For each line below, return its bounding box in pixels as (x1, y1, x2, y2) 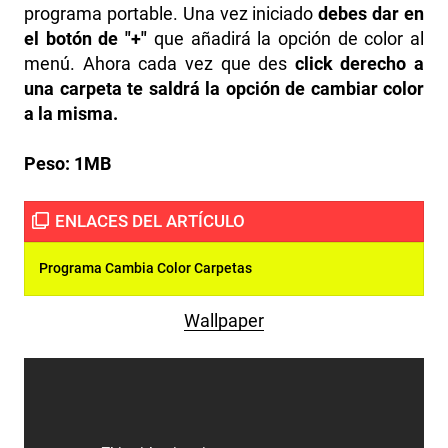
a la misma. (24, 103, 118, 125)
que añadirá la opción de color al (153, 28, 425, 50)
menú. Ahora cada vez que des (24, 53, 295, 75)
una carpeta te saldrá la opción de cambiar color (24, 78, 424, 100)
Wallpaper (184, 309, 264, 331)
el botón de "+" (24, 28, 154, 50)
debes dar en (318, 3, 425, 25)
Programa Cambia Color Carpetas (38, 260, 252, 277)
